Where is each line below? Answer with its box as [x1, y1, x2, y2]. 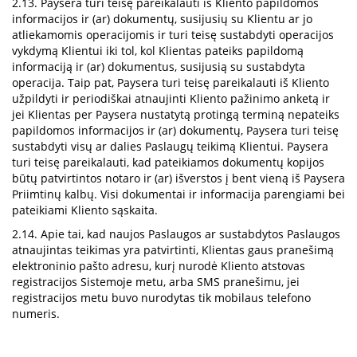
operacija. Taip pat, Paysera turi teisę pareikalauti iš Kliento [12, 75, 329, 90]
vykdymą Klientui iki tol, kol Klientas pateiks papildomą [12, 43, 304, 58]
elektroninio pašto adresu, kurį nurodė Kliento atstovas [12, 258, 305, 273]
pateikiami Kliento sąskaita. [12, 202, 158, 218]
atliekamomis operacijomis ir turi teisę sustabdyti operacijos [12, 27, 334, 42]
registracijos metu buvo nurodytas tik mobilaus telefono [12, 290, 311, 305]
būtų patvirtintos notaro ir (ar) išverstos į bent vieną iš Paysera [12, 171, 345, 186]
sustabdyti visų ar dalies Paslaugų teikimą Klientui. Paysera [12, 139, 328, 154]
